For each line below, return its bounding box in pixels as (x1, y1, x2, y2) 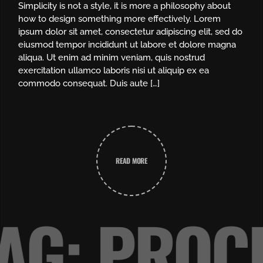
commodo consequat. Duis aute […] (18, 78, 160, 89)
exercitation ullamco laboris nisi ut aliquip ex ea (18, 65, 209, 76)
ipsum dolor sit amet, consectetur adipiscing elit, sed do (18, 26, 242, 37)
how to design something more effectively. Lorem (18, 14, 221, 24)
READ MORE (116, 156, 147, 166)
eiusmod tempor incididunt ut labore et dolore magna (18, 39, 236, 50)
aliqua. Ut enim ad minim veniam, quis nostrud (18, 52, 205, 63)
